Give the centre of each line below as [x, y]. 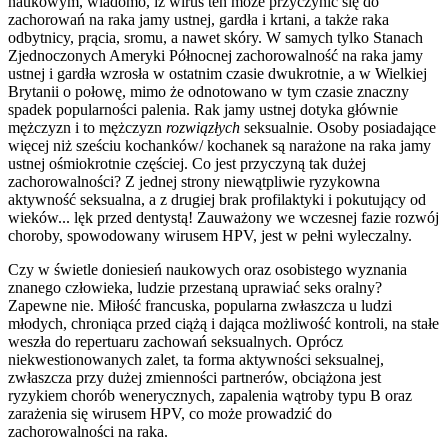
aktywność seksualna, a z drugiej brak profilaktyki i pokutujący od [217, 199]
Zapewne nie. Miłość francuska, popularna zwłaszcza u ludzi [200, 305]
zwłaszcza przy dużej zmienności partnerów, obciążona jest [194, 377]
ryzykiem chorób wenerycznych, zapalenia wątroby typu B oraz [210, 395]
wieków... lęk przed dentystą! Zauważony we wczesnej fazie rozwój [223, 217]
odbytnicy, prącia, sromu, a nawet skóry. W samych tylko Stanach [215, 37]
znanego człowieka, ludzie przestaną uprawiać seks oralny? [195, 287]
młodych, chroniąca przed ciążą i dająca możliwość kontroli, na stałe [223, 323]
